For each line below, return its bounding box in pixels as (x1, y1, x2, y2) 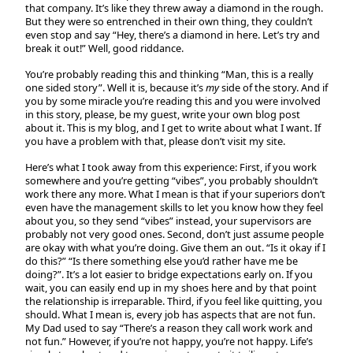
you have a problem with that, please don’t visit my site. (25, 133, 285, 148)
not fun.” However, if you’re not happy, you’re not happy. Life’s (25, 333, 313, 348)
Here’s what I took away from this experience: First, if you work (25, 159, 317, 174)
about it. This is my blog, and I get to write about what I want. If (25, 120, 321, 135)
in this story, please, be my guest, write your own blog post (25, 106, 300, 121)
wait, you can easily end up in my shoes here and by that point (25, 280, 317, 295)
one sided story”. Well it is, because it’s (25, 80, 206, 95)
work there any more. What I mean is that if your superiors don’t (25, 186, 325, 201)
